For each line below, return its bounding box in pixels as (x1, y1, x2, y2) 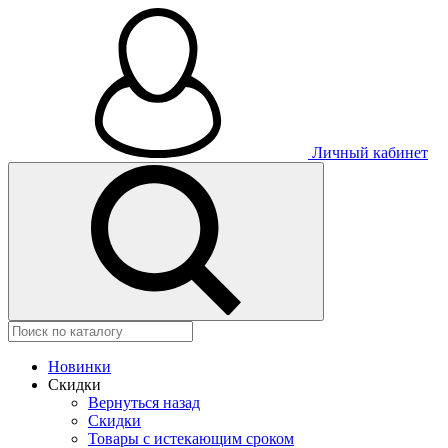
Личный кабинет (308, 144, 428, 161)
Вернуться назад (88, 394, 200, 411)
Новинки (48, 358, 111, 375)
